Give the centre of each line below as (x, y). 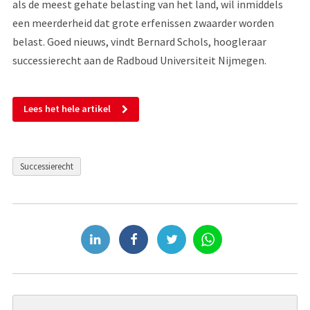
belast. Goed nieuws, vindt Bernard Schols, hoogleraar (139, 41)
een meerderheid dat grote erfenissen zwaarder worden (143, 22)
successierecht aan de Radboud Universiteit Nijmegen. (139, 60)
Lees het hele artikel (67, 109)
